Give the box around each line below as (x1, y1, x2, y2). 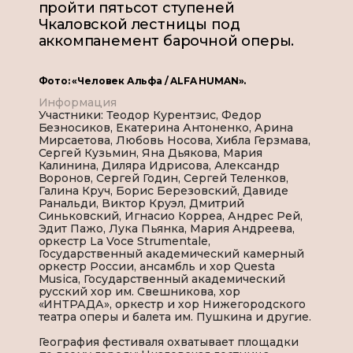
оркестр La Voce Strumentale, (38, 234, 211, 249)
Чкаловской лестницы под (38, 16, 240, 34)
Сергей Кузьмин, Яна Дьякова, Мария (38, 146, 263, 161)
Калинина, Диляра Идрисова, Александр (38, 158, 280, 173)
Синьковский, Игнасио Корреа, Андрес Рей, (38, 209, 303, 224)
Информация (38, 95, 117, 110)
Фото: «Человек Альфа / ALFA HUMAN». (38, 75, 247, 87)
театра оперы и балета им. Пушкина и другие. (38, 310, 311, 325)
